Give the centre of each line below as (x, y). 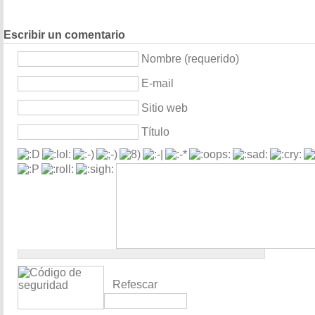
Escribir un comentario (64, 35)
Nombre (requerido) (190, 59)
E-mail (157, 83)
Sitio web (165, 108)
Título (155, 132)
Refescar (135, 285)
